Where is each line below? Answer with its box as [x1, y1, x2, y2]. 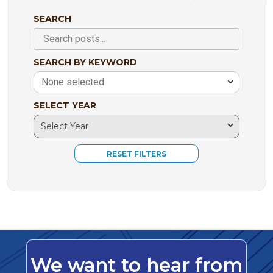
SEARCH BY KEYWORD [33, 57, 137, 68]
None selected [41, 76, 104, 88]
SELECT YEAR [33, 100, 96, 112]
